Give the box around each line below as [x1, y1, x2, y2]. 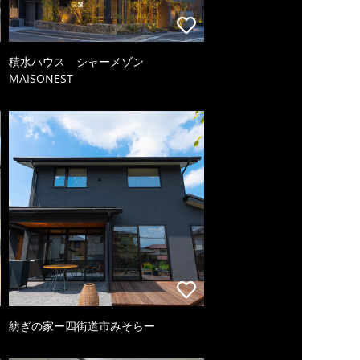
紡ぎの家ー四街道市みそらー [8, 318, 155, 334]
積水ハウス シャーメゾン [8, 54, 155, 70]
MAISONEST [8, 71, 73, 87]
